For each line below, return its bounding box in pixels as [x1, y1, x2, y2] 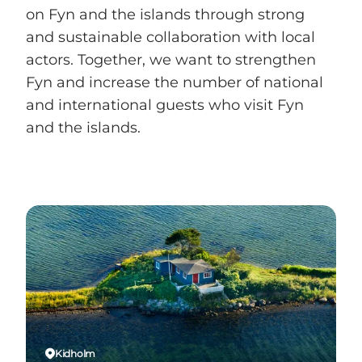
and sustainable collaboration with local [26, 27, 315, 46]
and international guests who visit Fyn [26, 95, 304, 114]
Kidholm [55, 347, 95, 360]
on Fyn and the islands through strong [26, 5, 305, 23]
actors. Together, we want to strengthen [26, 50, 316, 69]
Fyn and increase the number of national [26, 73, 323, 91]
